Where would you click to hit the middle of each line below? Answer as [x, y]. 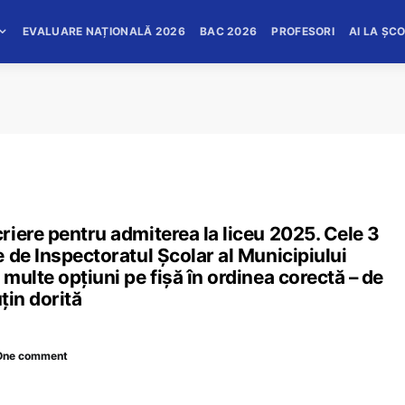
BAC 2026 [228, 31]
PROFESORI [303, 31]
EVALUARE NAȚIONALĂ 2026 [104, 31]
